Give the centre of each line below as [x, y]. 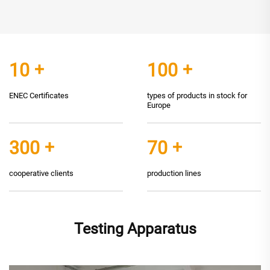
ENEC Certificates [39, 96]
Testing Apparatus [135, 229]
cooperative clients [41, 174]
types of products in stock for [197, 96]
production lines [174, 174]
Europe [159, 105]
